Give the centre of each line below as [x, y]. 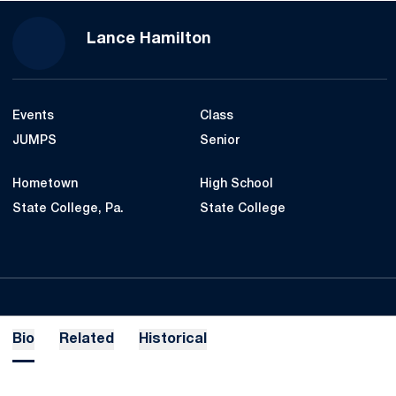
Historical [173, 339]
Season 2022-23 [271, 38]
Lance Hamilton [149, 39]
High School [236, 184]
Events [33, 116]
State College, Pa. [68, 209]
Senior [220, 141]
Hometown [45, 184]
